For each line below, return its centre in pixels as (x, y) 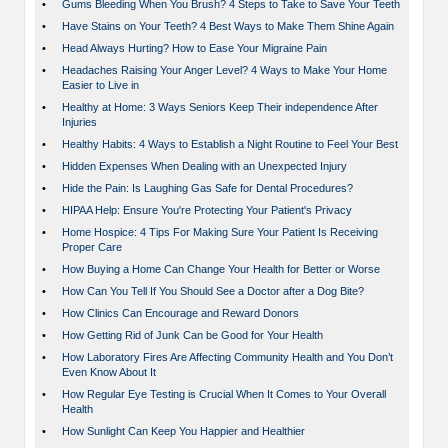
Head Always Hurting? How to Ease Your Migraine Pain (194, 48)
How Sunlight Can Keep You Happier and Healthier (183, 431)
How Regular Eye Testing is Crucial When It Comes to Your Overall (224, 394)
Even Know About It (109, 372)
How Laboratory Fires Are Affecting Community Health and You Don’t (227, 357)
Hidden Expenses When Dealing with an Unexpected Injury (204, 166)
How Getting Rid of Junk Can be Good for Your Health (192, 335)
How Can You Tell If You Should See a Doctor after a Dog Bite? (213, 291)
